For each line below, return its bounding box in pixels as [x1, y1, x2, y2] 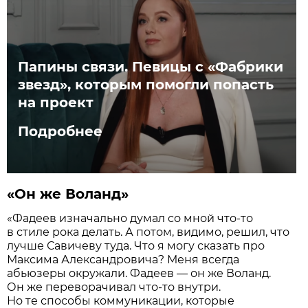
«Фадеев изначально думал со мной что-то [7, 212, 254, 225]
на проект [18, 93, 94, 111]
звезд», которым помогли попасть [18, 76, 274, 93]
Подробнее [18, 122, 103, 140]
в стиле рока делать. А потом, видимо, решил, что [7, 225, 290, 239]
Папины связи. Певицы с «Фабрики [18, 58, 284, 75]
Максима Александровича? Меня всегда [7, 253, 240, 267]
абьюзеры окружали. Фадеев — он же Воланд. [7, 267, 272, 280]
